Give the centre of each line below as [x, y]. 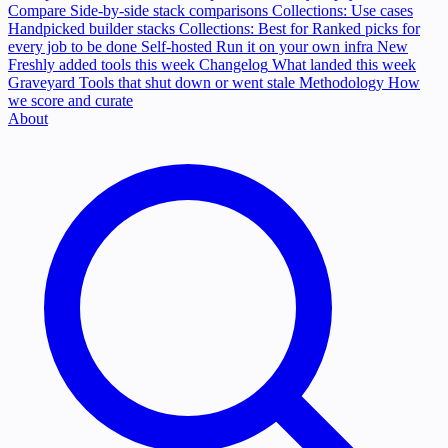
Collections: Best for [243, 28]
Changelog [233, 64]
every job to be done [72, 46]
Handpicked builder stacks [91, 28]
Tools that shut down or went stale [187, 82]
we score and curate [70, 100]
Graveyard [41, 82]
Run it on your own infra [294, 46]
